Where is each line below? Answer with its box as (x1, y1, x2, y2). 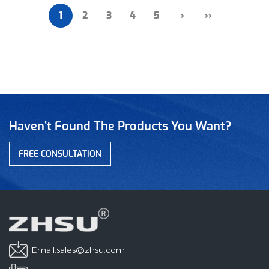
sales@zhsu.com (56, 244, 125, 256)
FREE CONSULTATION (19, 148, 101, 160)
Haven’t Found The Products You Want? (9, 118, 232, 135)
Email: (32, 244, 56, 256)
